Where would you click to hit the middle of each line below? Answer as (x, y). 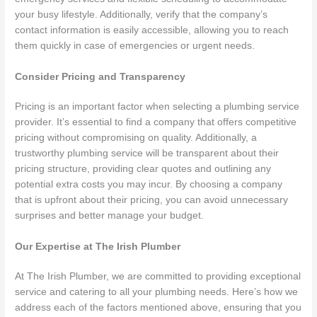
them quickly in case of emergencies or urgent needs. (135, 46)
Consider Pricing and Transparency (100, 77)
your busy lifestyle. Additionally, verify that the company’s (142, 15)
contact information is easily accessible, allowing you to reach (152, 30)
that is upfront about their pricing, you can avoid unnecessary (152, 200)
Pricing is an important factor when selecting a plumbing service (157, 107)
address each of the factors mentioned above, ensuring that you (158, 308)
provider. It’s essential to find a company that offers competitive (156, 122)
